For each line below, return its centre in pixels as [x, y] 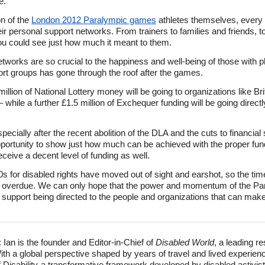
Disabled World [185, 242]
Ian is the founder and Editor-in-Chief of [78, 242]
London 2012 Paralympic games [94, 20]
